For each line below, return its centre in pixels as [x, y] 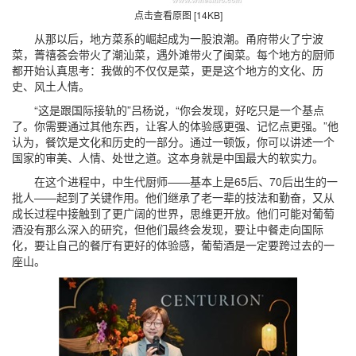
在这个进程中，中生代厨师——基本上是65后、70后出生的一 [175, 181]
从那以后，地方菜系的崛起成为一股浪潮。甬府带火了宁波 [168, 38]
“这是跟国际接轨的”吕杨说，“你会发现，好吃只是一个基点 [168, 110]
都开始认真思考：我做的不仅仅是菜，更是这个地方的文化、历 [168, 70]
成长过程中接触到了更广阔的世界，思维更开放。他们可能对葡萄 [173, 213]
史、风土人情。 [51, 86]
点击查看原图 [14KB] [178, 15]
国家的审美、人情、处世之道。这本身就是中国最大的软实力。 [168, 157]
